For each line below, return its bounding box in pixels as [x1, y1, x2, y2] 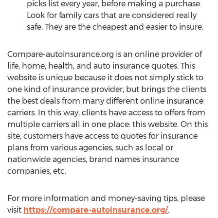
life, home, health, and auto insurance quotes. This [7, 61, 195, 71]
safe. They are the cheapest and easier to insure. [27, 22, 203, 32]
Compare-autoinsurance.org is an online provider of [7, 50, 202, 59]
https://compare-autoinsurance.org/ [23, 205, 168, 215]
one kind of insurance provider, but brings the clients [7, 85, 206, 94]
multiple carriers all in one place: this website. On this [7, 120, 208, 129]
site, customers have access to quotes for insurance [7, 131, 198, 141]
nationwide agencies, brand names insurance [7, 155, 179, 164]
